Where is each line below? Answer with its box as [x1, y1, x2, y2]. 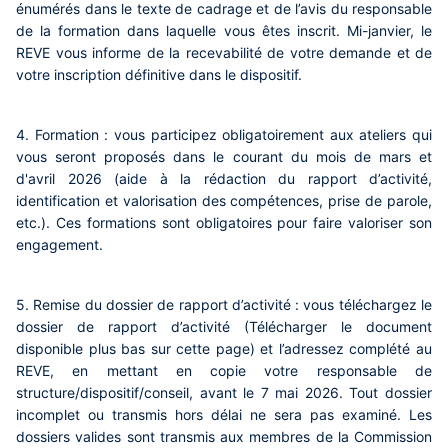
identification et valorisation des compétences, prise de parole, [16, 192, 432, 210]
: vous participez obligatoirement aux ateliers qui [104, 126, 432, 144]
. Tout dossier [338, 384, 433, 402]
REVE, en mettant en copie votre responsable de [16, 362, 432, 380]
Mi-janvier [346, 22, 410, 40]
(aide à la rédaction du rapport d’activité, [101, 170, 432, 188]
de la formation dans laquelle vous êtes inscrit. [16, 22, 347, 40]
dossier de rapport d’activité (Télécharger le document [16, 318, 432, 336]
